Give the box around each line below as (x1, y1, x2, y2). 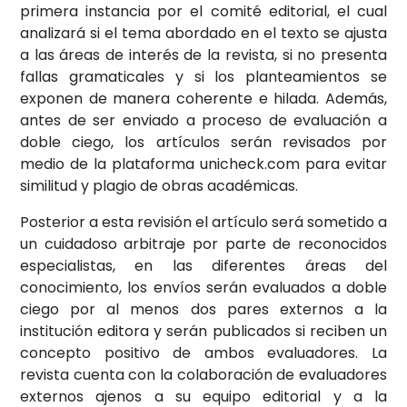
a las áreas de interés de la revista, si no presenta (20, 44, 387, 65)
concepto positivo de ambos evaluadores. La (20, 342, 387, 363)
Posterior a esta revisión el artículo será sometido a (20, 211, 387, 233)
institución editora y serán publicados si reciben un (20, 320, 387, 342)
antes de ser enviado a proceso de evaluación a (20, 109, 387, 131)
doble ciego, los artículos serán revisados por (20, 131, 387, 153)
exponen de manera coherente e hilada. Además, (20, 87, 387, 109)
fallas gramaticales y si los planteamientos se (20, 65, 387, 87)
